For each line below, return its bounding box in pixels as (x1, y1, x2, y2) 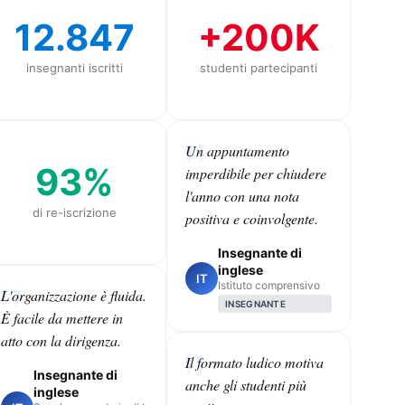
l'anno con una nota (185, 185, 299, 205)
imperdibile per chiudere (185, 163, 326, 183)
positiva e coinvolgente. (185, 208, 318, 228)
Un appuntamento (185, 140, 289, 160)
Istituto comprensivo (218, 278, 320, 292)
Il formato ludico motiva (185, 352, 324, 372)
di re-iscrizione (32, 204, 117, 220)
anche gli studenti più (185, 374, 306, 394)
